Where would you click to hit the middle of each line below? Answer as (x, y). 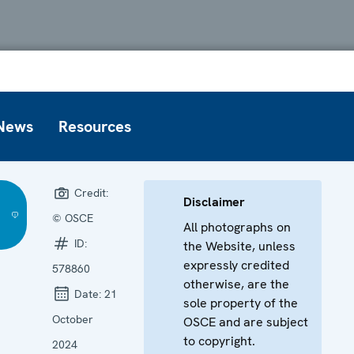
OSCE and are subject (245, 322)
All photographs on (237, 227)
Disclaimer (214, 201)
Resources (95, 126)
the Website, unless (239, 246)
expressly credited (236, 265)
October (72, 319)
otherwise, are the (236, 284)
